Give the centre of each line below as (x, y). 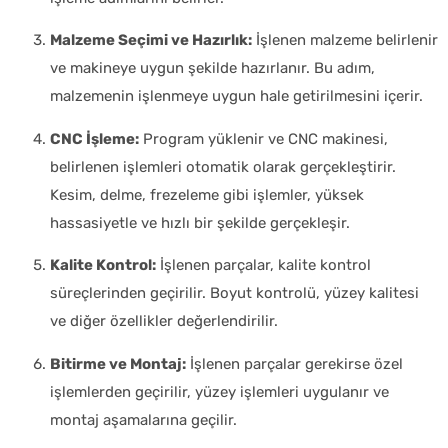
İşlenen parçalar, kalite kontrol (263, 265)
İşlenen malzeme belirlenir (345, 40)
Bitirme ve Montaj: (118, 363)
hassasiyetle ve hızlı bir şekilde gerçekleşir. (200, 222)
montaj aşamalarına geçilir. (143, 419)
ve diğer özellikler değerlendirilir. (164, 321)
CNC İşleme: (94, 138)
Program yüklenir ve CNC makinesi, (263, 138)
